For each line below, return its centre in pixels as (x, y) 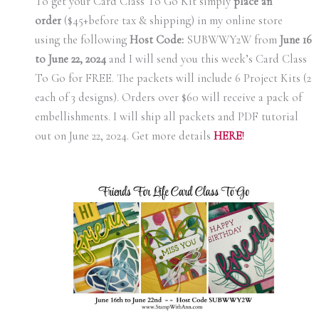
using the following (82, 40)
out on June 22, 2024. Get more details (124, 136)
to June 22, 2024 (70, 59)
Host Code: (158, 40)
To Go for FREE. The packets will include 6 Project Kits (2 (173, 79)
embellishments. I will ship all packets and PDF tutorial (166, 117)
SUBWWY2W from (233, 40)
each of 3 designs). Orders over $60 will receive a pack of (168, 98)
